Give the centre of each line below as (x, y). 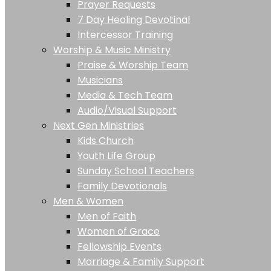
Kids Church (106, 141)
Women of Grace (119, 231)
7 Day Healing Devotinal (134, 20)
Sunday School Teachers (136, 171)
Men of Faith (107, 216)
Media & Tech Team (125, 95)
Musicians (100, 80)
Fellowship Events (119, 247)
